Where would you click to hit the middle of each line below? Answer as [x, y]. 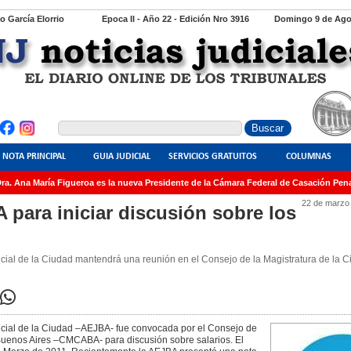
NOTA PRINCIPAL [34, 157]
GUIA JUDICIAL [121, 157]
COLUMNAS [309, 157]
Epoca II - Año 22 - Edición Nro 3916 [175, 19]
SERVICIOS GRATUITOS [212, 157]
